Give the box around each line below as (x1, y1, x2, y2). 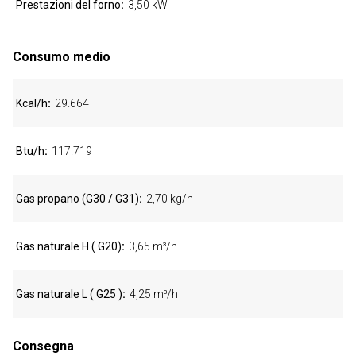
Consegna (13, 339, 74, 354)
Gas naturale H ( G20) (16, 240, 122, 253)
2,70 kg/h (146, 192, 193, 205)
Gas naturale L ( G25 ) (16, 288, 122, 300)
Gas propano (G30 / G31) (16, 192, 139, 205)
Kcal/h (16, 97, 48, 110)
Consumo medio (13, 49, 110, 64)
